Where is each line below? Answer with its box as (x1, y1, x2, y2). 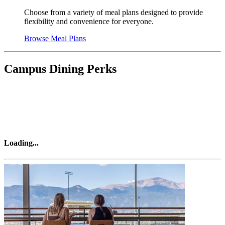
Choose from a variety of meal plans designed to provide (24, 8, 203, 17)
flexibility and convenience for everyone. (24, 17, 156, 26)
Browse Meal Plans (24, 34, 86, 43)
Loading (4, 139, 33, 148)
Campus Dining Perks (4, 62, 117, 76)
